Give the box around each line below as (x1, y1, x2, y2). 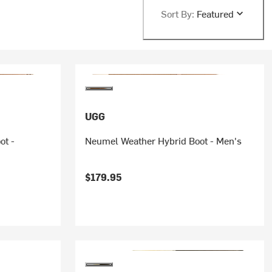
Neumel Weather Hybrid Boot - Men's (84, 134, 242, 147)
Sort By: (160, 7, 194, 20)
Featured (196, 7, 234, 20)
